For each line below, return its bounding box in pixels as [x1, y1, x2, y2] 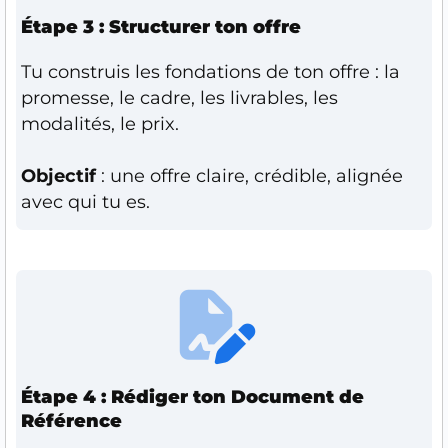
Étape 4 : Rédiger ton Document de [21, 385, 364, 408]
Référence [21, 409, 122, 432]
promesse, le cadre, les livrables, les [21, 86, 338, 109]
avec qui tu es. [21, 190, 150, 213]
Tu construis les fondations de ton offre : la [21, 60, 400, 83]
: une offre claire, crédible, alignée [101, 164, 403, 187]
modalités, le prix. [21, 112, 179, 135]
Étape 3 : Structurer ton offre [21, 15, 301, 38]
